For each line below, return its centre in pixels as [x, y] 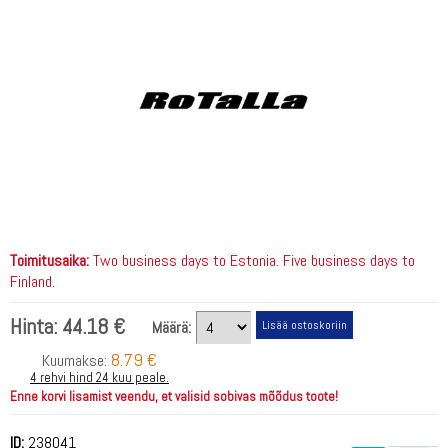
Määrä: [171, 327]
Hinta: [36, 326]
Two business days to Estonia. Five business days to [252, 260]
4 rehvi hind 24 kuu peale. [99, 377]
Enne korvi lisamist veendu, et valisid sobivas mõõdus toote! [174, 396]
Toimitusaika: [49, 260]
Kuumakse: [76, 360]
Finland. [32, 281]
